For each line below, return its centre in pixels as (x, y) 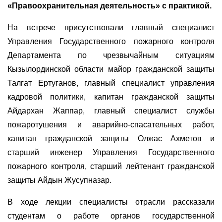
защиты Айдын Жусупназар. (59, 180)
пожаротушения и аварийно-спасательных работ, (111, 124)
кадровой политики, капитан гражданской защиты (111, 97)
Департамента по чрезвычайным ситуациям (111, 55)
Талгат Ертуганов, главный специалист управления (111, 83)
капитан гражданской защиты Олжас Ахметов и (111, 138)
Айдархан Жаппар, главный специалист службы (111, 111)
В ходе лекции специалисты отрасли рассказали (111, 202)
